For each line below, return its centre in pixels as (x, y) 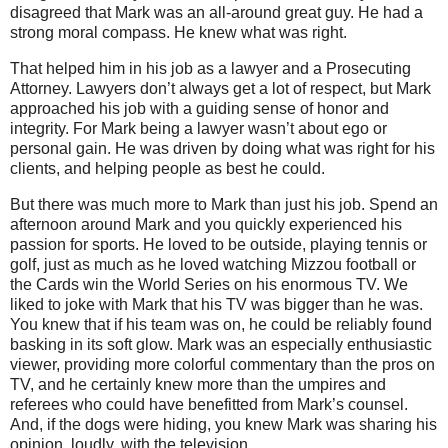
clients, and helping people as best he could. (167, 168)
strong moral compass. (90, 32)
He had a (390, 12)
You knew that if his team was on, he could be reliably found (221, 324)
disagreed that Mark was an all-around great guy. (182, 12)
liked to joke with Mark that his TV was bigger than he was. (216, 304)
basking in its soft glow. (91, 344)
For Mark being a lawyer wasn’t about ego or (230, 128)
